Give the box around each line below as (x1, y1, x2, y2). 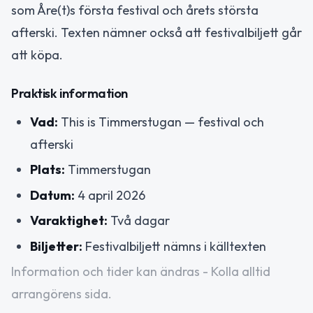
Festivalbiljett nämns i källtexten (82, 238, 266, 254)
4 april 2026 (75, 187, 145, 203)
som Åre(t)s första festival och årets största (11, 2, 259, 19)
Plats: (30, 161, 65, 178)
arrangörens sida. (11, 286, 112, 303)
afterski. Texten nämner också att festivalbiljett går (11, 24, 302, 41)
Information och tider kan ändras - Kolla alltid (11, 263, 270, 280)
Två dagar (108, 212, 170, 229)
